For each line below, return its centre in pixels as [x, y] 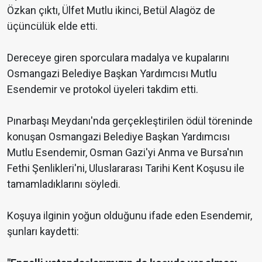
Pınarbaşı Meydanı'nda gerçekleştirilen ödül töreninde [130, 121]
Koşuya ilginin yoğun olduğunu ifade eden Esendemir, [130, 216]
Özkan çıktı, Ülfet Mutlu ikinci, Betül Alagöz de [111, 11]
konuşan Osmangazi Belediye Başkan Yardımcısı [118, 137]
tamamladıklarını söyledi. [64, 184]
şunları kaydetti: [43, 232]
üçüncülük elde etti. [52, 26]
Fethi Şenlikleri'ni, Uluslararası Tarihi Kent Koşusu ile [126, 168]
